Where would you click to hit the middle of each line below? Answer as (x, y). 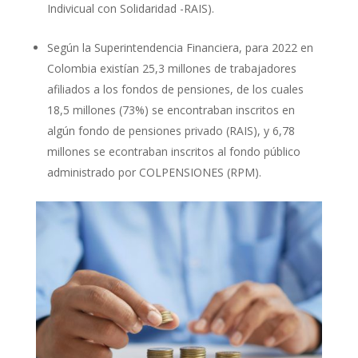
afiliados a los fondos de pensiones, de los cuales (175, 89)
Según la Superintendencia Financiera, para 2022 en (180, 47)
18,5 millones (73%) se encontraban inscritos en (171, 109)
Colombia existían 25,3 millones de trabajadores (171, 68)
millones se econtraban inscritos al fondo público (173, 151)
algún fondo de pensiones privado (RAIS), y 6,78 (171, 130)
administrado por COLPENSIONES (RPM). (154, 172)
